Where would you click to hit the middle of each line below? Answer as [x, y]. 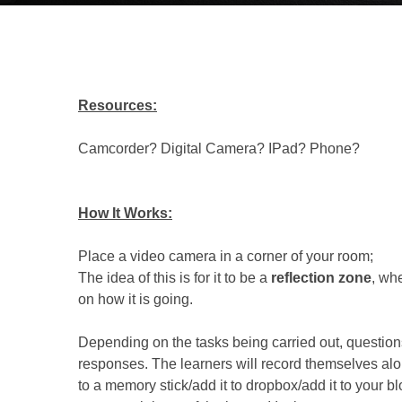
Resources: [118, 105]
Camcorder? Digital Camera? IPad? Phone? [219, 149]
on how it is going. [135, 299]
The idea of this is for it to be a [175, 278]
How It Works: [125, 213]
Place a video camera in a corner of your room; [227, 256]
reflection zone [321, 278]
